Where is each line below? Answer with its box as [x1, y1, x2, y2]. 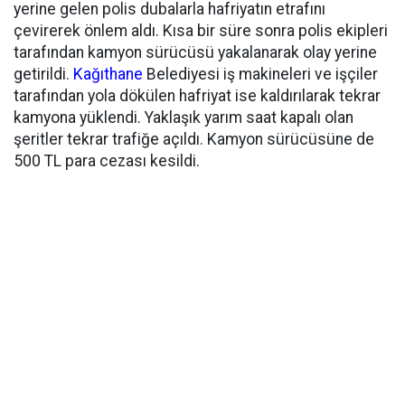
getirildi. [14, 65, 73, 83]
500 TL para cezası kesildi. [14, 152, 200, 170]
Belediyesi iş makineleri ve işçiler [143, 65, 378, 83]
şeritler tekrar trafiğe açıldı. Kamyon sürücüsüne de [14, 130, 374, 148]
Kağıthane [73, 65, 143, 83]
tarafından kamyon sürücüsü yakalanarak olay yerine [14, 43, 377, 61]
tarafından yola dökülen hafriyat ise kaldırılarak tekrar [14, 87, 381, 105]
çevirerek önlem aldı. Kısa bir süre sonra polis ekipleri [14, 22, 388, 40]
